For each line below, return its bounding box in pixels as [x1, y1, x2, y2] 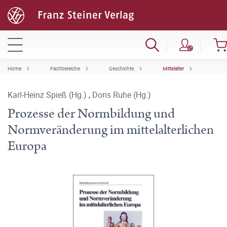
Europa [8, 137, 47, 156]
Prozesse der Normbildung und [8, 104, 175, 123]
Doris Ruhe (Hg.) [92, 89, 151, 100]
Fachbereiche [50, 65, 80, 72]
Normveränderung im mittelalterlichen [8, 121, 214, 139]
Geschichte [109, 65, 134, 72]
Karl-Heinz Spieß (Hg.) [8, 89, 89, 100]
